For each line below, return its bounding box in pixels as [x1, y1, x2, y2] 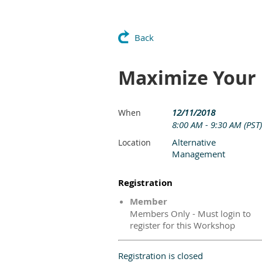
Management [172, 148, 225, 160]
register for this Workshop [130, 219, 235, 232]
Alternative [172, 136, 216, 149]
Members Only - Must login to [130, 208, 251, 220]
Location [118, 137, 151, 149]
